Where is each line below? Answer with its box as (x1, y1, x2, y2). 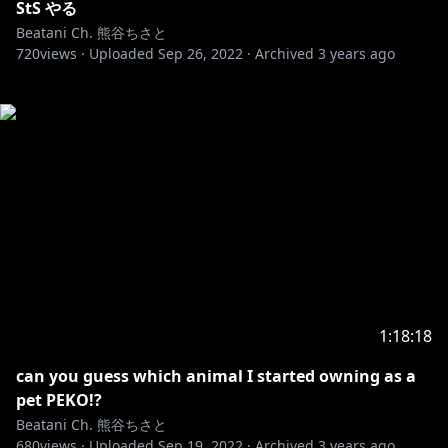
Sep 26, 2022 (158, 44, 243, 63)
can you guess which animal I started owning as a (16, 365, 416, 387)
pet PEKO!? (16, 389, 102, 411)
